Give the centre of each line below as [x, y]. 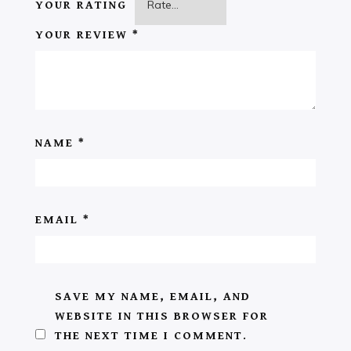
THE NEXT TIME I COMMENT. [151, 335]
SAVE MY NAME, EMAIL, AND [153, 296]
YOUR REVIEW [84, 34]
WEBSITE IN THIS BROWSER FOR [162, 316]
